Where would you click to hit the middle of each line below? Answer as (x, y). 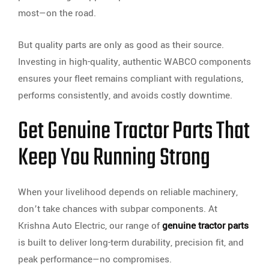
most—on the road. (57, 14)
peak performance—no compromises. (95, 260)
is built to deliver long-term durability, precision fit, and (131, 243)
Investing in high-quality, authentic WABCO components (134, 62)
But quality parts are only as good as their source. (121, 45)
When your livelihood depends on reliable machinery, (128, 192)
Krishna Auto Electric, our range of (90, 226)
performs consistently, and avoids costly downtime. (125, 96)
